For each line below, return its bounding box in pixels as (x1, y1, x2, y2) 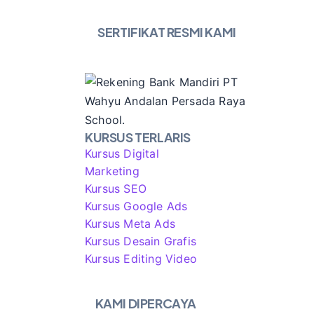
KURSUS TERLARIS (85, 129, 191, 145)
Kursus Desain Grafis (85, 234, 196, 248)
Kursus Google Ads (85, 199, 188, 213)
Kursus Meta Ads (85, 217, 175, 231)
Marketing (85, 164, 139, 178)
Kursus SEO (85, 182, 146, 196)
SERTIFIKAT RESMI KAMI (97, 24, 236, 40)
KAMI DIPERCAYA (95, 295, 197, 311)
